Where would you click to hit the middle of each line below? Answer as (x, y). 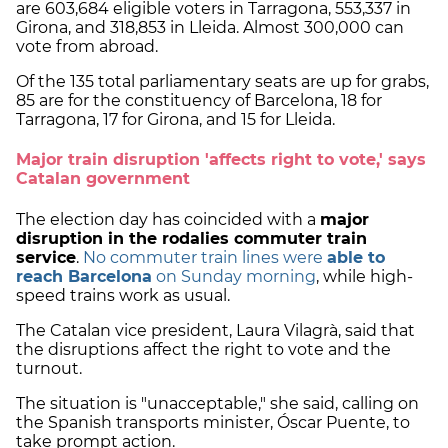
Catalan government (103, 179)
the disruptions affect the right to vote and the (203, 349)
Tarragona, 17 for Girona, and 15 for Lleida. (175, 120)
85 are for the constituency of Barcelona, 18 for (199, 101)
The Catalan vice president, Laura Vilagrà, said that (215, 330)
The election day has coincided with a (168, 219)
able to (356, 257)
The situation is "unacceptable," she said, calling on (217, 403)
